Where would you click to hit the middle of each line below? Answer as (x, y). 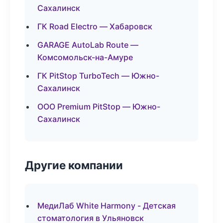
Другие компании (74, 165)
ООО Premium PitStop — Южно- (99, 107)
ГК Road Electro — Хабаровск (95, 26)
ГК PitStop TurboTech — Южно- (98, 76)
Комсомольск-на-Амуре (85, 57)
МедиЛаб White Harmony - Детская (107, 206)
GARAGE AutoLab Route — (88, 45)
